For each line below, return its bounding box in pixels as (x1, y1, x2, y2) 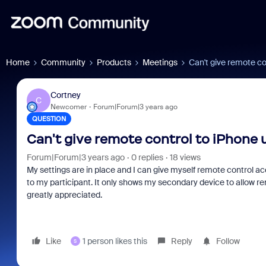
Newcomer (50, 102, 87, 112)
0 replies (131, 152, 163, 163)
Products (97, 57, 131, 68)
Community (41, 57, 85, 68)
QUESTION (31, 115, 66, 123)
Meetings (142, 57, 178, 68)
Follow (216, 236, 240, 246)
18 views (169, 152, 201, 163)
